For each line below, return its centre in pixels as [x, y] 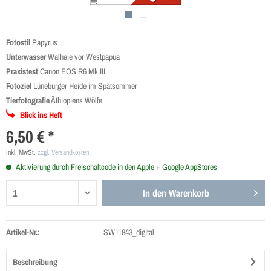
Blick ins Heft [41, 115]
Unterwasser [26, 57]
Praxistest [22, 71]
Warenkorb [189, 193]
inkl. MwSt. [22, 152]
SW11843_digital [129, 232]
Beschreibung [35, 262]
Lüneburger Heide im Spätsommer [84, 86]
